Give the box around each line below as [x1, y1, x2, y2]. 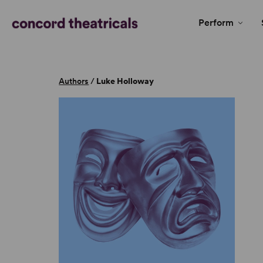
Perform [198, 17, 234, 28]
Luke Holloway [96, 76, 154, 86]
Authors [59, 76, 89, 86]
